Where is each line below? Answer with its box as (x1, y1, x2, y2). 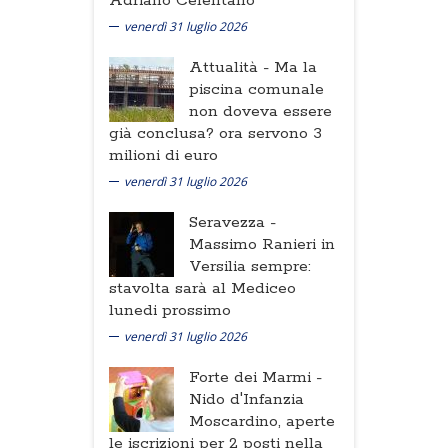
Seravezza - (189, 211, 276, 233)
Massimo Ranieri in (189, 233, 335, 255)
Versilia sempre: (189, 255, 311, 277)
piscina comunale (189, 78, 324, 100)
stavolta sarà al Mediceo (109, 277, 296, 299)
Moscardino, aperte (189, 410, 335, 432)
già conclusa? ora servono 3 (109, 122, 322, 144)
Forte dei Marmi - (189, 366, 322, 388)
